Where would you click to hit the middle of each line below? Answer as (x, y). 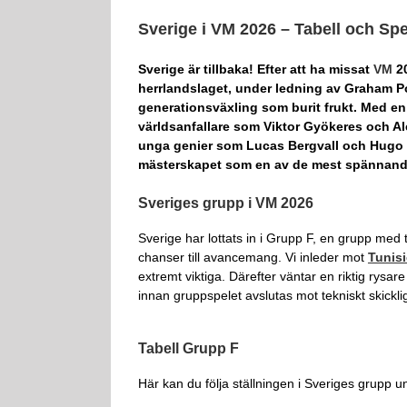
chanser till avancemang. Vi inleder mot (253, 257)
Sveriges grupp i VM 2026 (225, 203)
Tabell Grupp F (189, 348)
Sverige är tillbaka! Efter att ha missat (255, 69)
